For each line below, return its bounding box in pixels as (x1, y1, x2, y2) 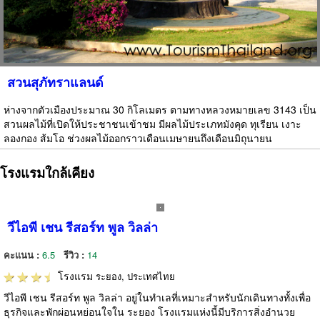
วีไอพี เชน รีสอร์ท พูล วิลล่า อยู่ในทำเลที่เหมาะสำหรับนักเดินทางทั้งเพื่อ (4, 290, 311, 304)
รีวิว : (64, 248, 87, 261)
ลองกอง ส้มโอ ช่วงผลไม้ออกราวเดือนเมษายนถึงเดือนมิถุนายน (4, 131, 272, 146)
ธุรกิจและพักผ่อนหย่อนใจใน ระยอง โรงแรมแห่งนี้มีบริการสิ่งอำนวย (4, 304, 295, 319)
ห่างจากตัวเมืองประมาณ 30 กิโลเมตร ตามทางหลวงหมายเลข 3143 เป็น (4, 102, 316, 117)
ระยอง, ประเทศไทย (96, 269, 175, 283)
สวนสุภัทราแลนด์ (7, 73, 104, 92)
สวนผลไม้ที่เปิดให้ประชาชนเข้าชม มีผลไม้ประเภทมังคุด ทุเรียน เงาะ (4, 116, 301, 131)
